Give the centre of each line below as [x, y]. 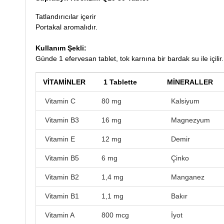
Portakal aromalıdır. [66, 27]
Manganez [182, 177]
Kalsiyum [179, 101]
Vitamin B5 [61, 158]
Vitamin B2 [61, 177]
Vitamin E [59, 139]
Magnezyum [185, 120]
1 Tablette [123, 82]
